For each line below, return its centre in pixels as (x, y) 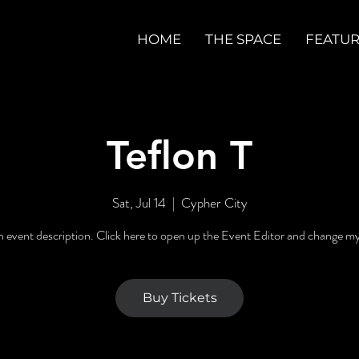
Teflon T (179, 155)
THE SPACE (244, 39)
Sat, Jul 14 (139, 202)
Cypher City (214, 202)
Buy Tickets (179, 297)
